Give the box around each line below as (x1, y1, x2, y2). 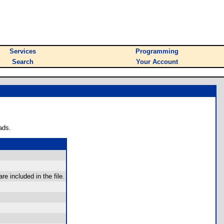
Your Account (136, 58, 178, 65)
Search (12, 58, 33, 65)
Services (9, 47, 36, 55)
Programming (135, 47, 178, 55)
